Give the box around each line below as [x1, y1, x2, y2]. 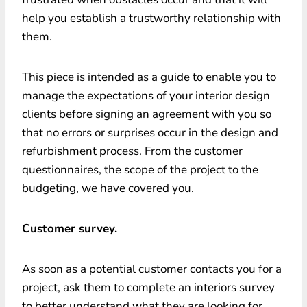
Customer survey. [22, 220, 117, 236]
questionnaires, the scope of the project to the [22, 161, 258, 177]
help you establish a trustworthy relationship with [22, 10, 281, 26]
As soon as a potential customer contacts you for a [22, 260, 282, 277]
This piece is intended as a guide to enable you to [22, 69, 276, 85]
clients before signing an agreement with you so [22, 106, 271, 122]
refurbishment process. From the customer [22, 143, 243, 159]
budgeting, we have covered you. [22, 180, 194, 196]
